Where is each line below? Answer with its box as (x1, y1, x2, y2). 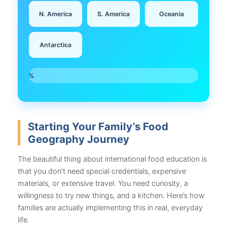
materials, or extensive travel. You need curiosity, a (18, 178, 188, 188)
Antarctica (39, 41, 71, 49)
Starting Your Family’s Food (28, 120, 168, 133)
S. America (97, 10, 130, 18)
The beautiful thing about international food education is (18, 154, 207, 164)
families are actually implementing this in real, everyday (18, 203, 203, 212)
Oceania (159, 10, 184, 18)
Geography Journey (28, 133, 129, 146)
